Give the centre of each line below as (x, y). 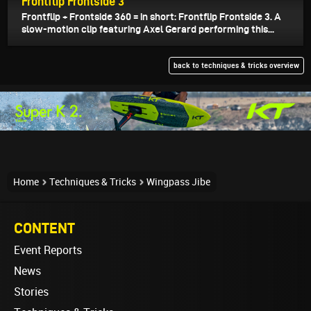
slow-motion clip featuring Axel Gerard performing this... (148, 29)
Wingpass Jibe (178, 182)
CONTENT (44, 228)
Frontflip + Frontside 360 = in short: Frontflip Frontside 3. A (151, 17)
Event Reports (48, 250)
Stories (31, 292)
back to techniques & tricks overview (236, 65)
